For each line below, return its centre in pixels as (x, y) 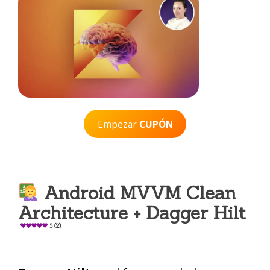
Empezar (117, 124)
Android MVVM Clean (138, 193)
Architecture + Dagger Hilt (132, 213)
